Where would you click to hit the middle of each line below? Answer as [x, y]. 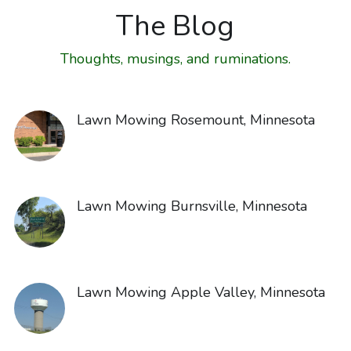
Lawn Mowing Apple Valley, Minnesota [201, 292]
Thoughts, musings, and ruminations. [175, 58]
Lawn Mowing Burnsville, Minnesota [192, 206]
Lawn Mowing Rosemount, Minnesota [195, 119]
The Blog [175, 26]
